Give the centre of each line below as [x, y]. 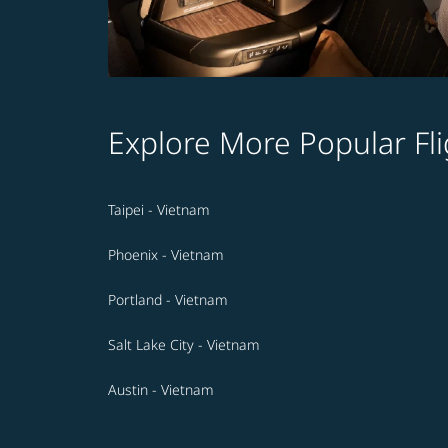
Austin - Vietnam [161, 390]
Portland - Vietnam [168, 300]
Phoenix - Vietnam [166, 255]
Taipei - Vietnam [159, 210]
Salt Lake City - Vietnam [184, 345]
